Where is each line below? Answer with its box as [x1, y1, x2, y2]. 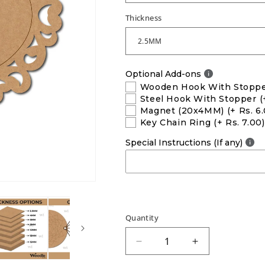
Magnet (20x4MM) [140, 105, 224, 116]
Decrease [138, 240, 184, 252]
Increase [194, 240, 235, 252]
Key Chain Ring [140, 117, 211, 128]
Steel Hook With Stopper [140, 93, 257, 104]
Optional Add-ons [125, 68, 201, 79]
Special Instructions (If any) [125, 137, 243, 148]
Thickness [125, 12, 162, 23]
